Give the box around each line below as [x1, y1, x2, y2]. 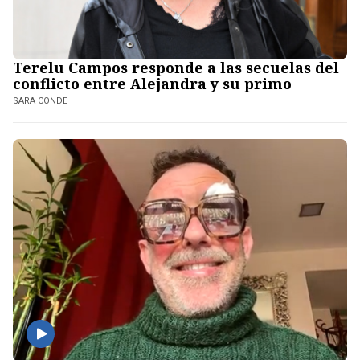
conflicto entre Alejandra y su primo [13, 73, 292, 93]
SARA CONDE [13, 95, 67, 106]
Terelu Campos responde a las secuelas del [13, 57, 339, 77]
